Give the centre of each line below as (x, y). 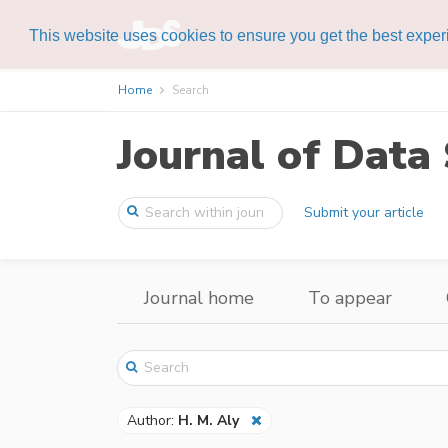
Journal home (199, 298)
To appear (350, 298)
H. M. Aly (208, 420)
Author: (152, 420)
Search (190, 90)
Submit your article (364, 213)
